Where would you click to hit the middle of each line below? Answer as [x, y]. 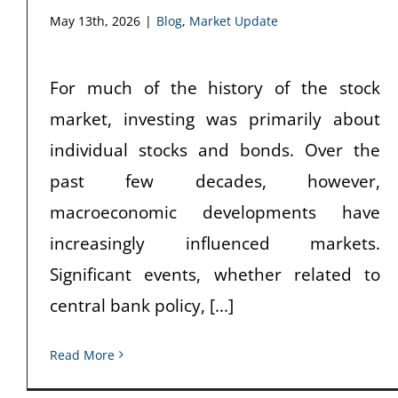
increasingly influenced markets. [215, 243]
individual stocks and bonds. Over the [215, 150]
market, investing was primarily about [215, 119]
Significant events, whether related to [215, 274]
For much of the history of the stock [215, 88]
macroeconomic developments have [215, 212]
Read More [82, 354]
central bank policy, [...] [142, 305]
